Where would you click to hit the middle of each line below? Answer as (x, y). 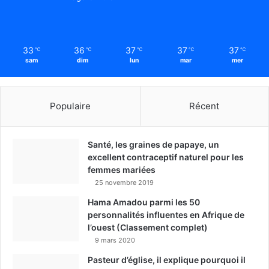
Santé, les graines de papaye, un (153, 144)
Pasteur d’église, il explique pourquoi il (167, 259)
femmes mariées (122, 169)
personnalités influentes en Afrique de (166, 214)
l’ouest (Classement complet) (148, 227)
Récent (204, 106)
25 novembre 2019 (124, 182)
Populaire (70, 106)
